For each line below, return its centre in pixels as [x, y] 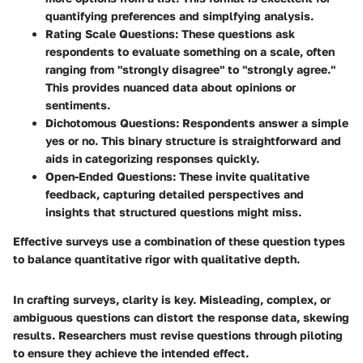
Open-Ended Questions [109, 176]
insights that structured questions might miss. [173, 211]
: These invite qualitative [241, 176]
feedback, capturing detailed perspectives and [175, 194]
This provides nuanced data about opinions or [171, 87]
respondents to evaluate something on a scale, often [190, 51]
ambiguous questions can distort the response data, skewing [181, 317]
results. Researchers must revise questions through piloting [178, 335]
